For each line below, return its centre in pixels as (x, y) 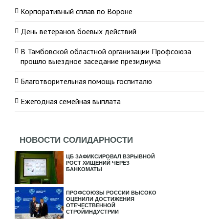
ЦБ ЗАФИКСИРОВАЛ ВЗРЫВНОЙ (110, 156)
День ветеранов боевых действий (78, 31)
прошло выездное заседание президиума (91, 61)
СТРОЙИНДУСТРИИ (92, 212)
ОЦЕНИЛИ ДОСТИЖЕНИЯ (100, 199)
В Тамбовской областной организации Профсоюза (106, 51)
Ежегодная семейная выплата (71, 101)
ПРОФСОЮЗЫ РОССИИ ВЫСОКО (111, 193)
